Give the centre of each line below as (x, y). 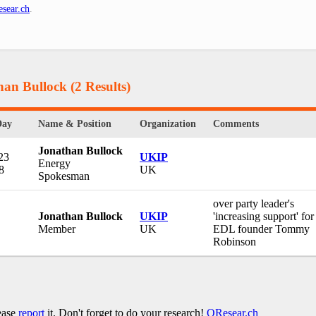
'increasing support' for (263, 217)
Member (57, 229)
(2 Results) (99, 86)
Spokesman (64, 176)
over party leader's (254, 204)
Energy (54, 164)
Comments (236, 124)
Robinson (235, 242)
